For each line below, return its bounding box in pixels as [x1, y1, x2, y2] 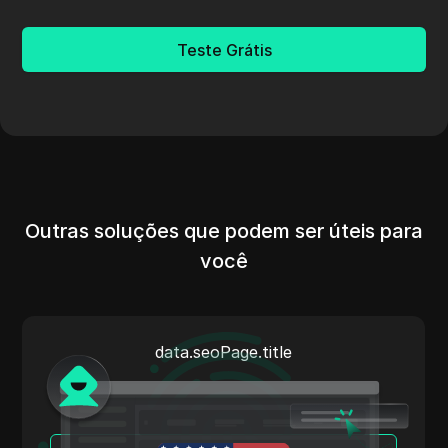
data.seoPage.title [207, 342, 345, 363]
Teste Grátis [176, 39, 272, 60]
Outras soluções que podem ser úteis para [25, 219, 423, 244]
